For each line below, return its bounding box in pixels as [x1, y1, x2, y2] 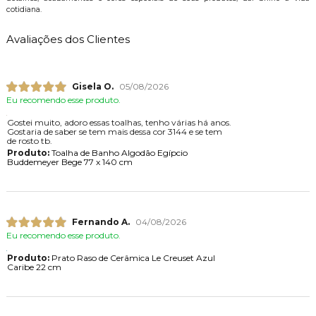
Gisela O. [71, 81, 114, 92]
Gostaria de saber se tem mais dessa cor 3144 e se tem [6, 126, 222, 138]
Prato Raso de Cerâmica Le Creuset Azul [49, 253, 215, 264]
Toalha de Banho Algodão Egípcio [49, 147, 188, 159]
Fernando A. [71, 217, 130, 228]
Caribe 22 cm [6, 262, 61, 273]
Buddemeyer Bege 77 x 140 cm [6, 157, 133, 168]
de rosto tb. [6, 135, 52, 147]
